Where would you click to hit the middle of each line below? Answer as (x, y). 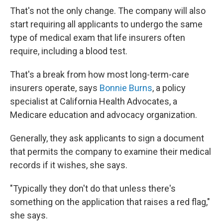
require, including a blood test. (69, 51)
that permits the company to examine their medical (111, 152)
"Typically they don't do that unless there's (93, 188)
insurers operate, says (55, 88)
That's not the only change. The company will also (108, 11)
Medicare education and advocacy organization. (104, 115)
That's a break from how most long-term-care (100, 74)
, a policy (169, 88)
